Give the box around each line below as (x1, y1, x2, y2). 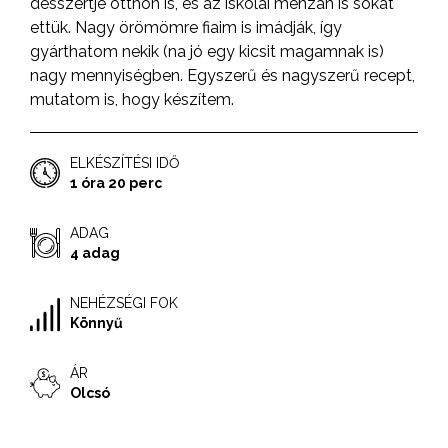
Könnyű (70, 315, 123, 332)
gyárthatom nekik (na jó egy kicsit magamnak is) (30, 42, 384, 62)
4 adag (70, 245, 120, 262)
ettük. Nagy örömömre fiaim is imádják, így (30, 18, 342, 38)
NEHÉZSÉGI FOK (70, 295, 178, 312)
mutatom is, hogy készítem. (30, 90, 234, 110)
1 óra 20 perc (70, 175, 162, 192)
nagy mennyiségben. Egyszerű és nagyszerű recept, (30, 66, 415, 86)
